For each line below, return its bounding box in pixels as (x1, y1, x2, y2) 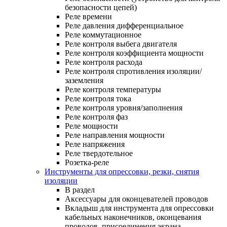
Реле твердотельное (65, 148, 133, 158)
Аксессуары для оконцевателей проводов (65, 194, 208, 203)
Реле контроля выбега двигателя (65, 39, 177, 48)
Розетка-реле (65, 158, 109, 167)
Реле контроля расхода (65, 57, 142, 66)
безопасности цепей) (65, 3, 137, 12)
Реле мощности (65, 121, 118, 130)
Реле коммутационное (65, 30, 141, 39)
